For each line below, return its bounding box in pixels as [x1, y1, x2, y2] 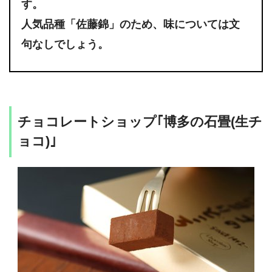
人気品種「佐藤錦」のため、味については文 [21, 18, 240, 31]
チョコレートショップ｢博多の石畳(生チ [18, 114, 262, 130]
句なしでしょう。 [21, 38, 109, 51]
